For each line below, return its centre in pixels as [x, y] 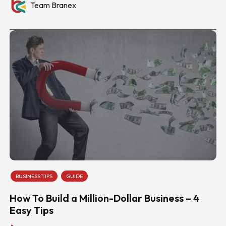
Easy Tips [31, 210]
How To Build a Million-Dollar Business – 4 [104, 198]
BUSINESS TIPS [34, 176]
